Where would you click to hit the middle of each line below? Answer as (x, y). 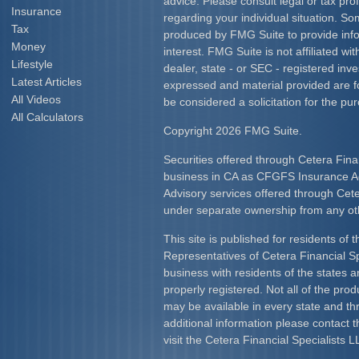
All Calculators (47, 117)
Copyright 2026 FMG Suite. (233, 131)
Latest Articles (46, 82)
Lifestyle (32, 64)
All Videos (36, 99)
